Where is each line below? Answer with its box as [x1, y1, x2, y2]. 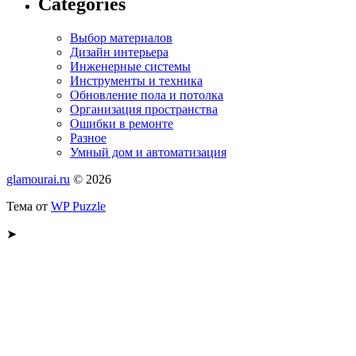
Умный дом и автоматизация [70, 145, 226, 160]
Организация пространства [70, 103, 218, 117]
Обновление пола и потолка [70, 88, 223, 103]
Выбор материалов [70, 31, 172, 45]
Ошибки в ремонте [70, 117, 173, 131]
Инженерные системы [70, 60, 191, 74]
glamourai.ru [6, 172, 70, 187]
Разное [70, 131, 106, 145]
